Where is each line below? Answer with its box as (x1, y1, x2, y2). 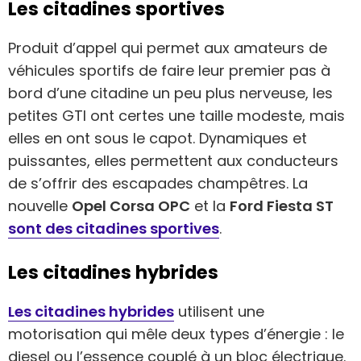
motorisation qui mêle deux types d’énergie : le (8, 324, 344, 345)
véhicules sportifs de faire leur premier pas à (8, 60, 330, 81)
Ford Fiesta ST (230, 195, 334, 216)
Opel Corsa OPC (72, 195, 190, 216)
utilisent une (174, 301, 264, 322)
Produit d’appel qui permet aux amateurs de (8, 37, 327, 58)
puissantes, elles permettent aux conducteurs (8, 150, 338, 171)
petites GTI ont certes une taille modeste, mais (8, 105, 345, 126)
